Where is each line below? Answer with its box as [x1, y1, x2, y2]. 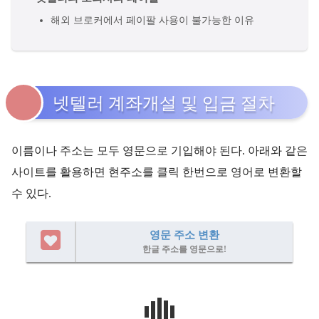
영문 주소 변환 [150, 229, 219, 241]
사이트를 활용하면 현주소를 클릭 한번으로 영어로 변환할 [11, 166, 302, 179]
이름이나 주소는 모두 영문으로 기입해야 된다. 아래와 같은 [11, 145, 308, 157]
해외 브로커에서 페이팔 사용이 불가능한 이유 [51, 14, 254, 26]
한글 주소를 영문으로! [142, 244, 226, 255]
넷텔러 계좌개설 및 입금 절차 [53, 94, 275, 113]
